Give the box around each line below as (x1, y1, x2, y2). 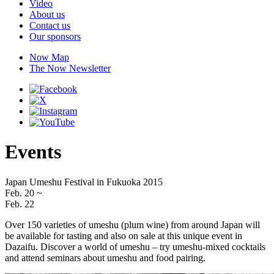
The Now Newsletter (29, 63, 111, 73)
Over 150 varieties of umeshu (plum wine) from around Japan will (5, 219, 260, 230)
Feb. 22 (5, 198, 34, 209)
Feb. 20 (5, 187, 34, 198)
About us (29, 9, 65, 20)
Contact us (29, 20, 70, 31)
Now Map (29, 52, 69, 62)
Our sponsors (29, 31, 81, 42)
